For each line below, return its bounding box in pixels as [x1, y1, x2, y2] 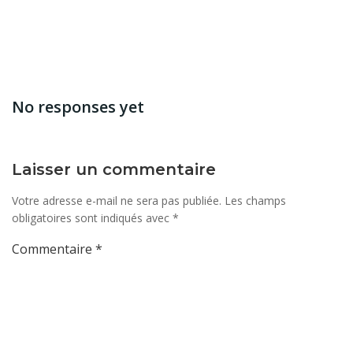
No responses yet [12, 96, 144, 118]
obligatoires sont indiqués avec [12, 210, 173, 226]
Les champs [225, 193, 286, 209]
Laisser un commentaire [12, 160, 216, 180]
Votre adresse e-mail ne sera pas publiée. [12, 193, 221, 209]
